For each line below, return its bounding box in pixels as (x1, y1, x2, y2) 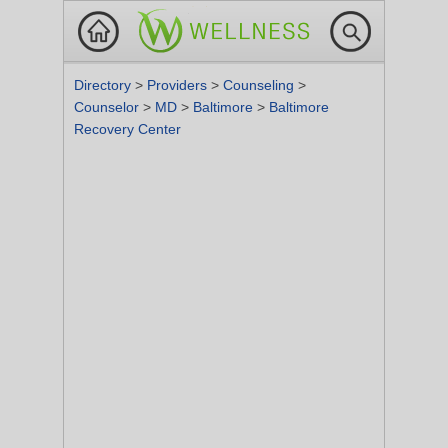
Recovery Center (74, 121, 181, 137)
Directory (74, 77, 135, 93)
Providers (147, 77, 211, 93)
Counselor (74, 99, 143, 115)
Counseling (223, 77, 298, 93)
